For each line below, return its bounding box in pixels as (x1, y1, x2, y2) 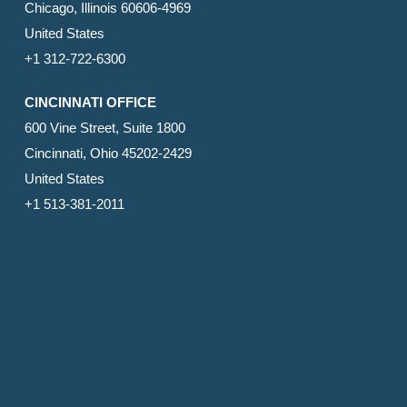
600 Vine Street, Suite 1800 (24, 120, 185, 136)
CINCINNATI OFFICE (24, 94, 156, 111)
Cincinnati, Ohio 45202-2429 (24, 145, 192, 162)
